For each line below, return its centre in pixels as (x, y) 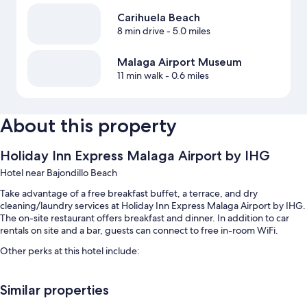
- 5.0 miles (187, 31)
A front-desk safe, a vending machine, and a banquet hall (138, 290)
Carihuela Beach (158, 18)
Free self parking (52, 272)
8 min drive (140, 31)
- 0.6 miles (186, 76)
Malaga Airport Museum (179, 62)
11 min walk (140, 76)
